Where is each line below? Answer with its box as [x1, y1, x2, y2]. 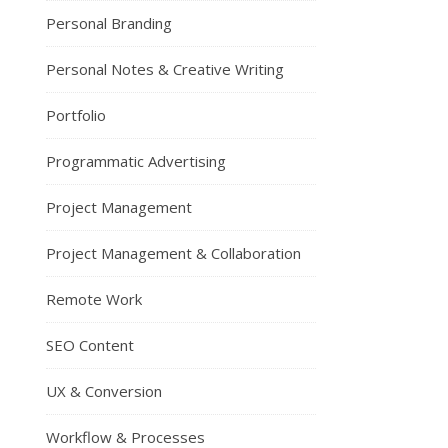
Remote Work [46, 289, 142, 309]
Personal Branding [46, 13, 172, 33]
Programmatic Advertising [46, 151, 226, 171]
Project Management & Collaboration [46, 243, 301, 263]
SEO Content [46, 335, 134, 355]
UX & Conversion [46, 381, 162, 401]
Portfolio [46, 105, 106, 125]
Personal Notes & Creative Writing [46, 59, 284, 79]
